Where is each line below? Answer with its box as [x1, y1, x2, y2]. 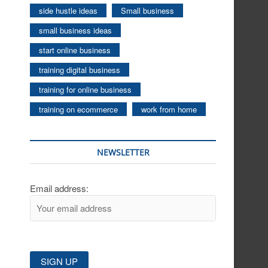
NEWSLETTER [96, 147, 150, 158]
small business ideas [39, 25, 112, 36]
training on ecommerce [39, 103, 118, 115]
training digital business [39, 64, 120, 75]
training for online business [39, 84, 132, 95]
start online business [39, 44, 111, 56]
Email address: [30, 182, 89, 194]
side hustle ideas [39, 5, 98, 16]
